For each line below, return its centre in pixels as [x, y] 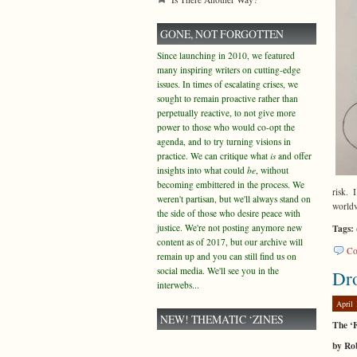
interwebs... [178, 285]
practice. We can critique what [214, 156]
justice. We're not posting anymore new [229, 228]
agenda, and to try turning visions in [224, 141]
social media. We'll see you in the [218, 271]
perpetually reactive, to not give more [226, 113]
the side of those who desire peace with [229, 213]
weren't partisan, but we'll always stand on [234, 199]
